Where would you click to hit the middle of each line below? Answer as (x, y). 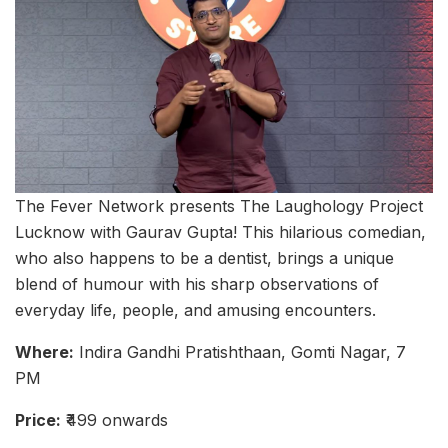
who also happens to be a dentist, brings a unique (204, 258)
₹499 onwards (114, 420)
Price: (38, 420)
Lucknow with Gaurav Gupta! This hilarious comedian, (220, 232)
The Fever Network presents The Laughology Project (219, 206)
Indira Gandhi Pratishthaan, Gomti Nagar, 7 (240, 352)
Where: (44, 352)
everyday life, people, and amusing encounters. (195, 310)
